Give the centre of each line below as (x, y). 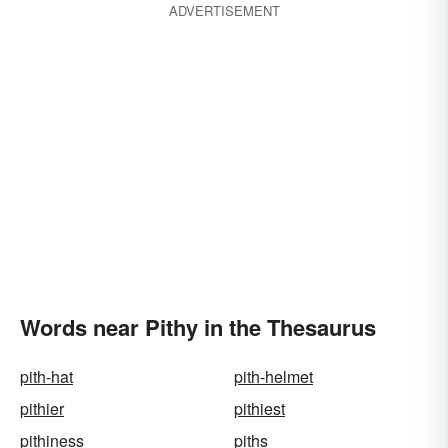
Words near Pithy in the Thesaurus (198, 327)
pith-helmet (273, 376)
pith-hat (46, 376)
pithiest (259, 408)
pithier (42, 408)
